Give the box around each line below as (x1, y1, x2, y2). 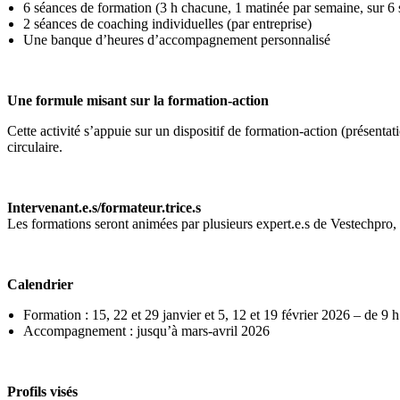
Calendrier (7, 277, 73, 292)
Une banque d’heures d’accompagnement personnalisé (23, 32, 330, 47)
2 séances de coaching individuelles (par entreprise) (23, 16, 312, 31)
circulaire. (7, 139, 70, 154)
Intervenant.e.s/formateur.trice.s (7, 200, 201, 215)
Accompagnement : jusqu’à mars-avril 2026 (23, 323, 273, 338)
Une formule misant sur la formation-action (7, 93, 269, 108)
